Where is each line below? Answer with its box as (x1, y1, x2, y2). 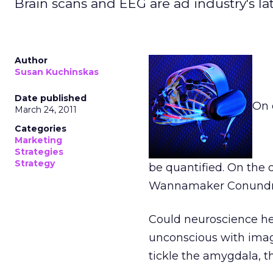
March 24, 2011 (15, 104, 77, 115)
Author (15, 55, 48, 66)
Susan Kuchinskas (15, 66, 99, 77)
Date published (15, 93, 87, 104)
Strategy (15, 158, 55, 169)
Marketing (15, 135, 62, 146)
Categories (15, 123, 66, 134)
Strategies (15, 146, 63, 157)
